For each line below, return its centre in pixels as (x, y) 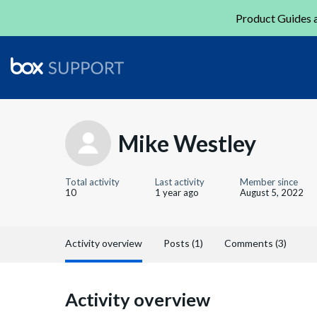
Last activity (180, 182)
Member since (269, 182)
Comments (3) (255, 243)
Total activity (92, 182)
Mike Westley (187, 143)
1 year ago (177, 192)
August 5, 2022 (272, 192)
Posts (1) (183, 243)
